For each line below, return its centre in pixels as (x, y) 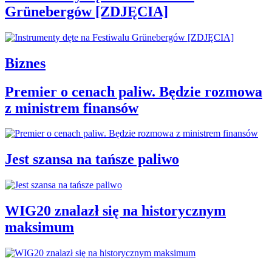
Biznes (25, 63)
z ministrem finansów (72, 108)
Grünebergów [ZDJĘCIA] (87, 11)
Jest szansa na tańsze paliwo (92, 159)
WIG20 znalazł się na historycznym (115, 211)
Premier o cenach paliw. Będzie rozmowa (134, 91)
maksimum (39, 227)
